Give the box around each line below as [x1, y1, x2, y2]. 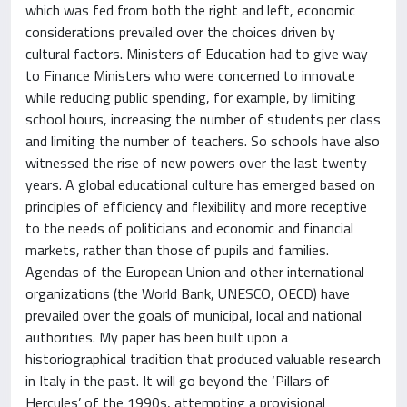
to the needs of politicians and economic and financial [25, 217, 353, 239]
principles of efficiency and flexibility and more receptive [25, 195, 367, 217]
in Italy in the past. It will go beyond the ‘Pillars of [25, 370, 330, 392]
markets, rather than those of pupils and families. [25, 239, 329, 261]
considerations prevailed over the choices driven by [25, 21, 335, 43]
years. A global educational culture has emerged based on [25, 174, 375, 195]
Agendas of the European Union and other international [25, 261, 364, 283]
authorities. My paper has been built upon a [25, 326, 288, 348]
